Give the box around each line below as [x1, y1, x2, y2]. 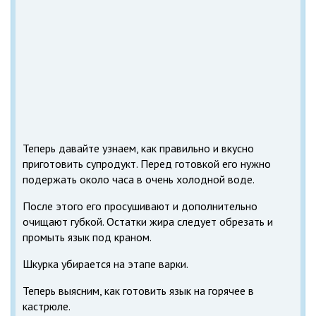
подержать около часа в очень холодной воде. [23, 171, 255, 186]
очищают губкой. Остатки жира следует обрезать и [23, 214, 273, 229]
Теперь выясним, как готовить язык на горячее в [23, 283, 254, 298]
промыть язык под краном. [23, 229, 152, 244]
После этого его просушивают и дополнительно [23, 198, 257, 213]
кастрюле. [23, 298, 71, 313]
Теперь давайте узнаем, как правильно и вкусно [23, 140, 254, 155]
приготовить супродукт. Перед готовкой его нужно [23, 156, 271, 171]
